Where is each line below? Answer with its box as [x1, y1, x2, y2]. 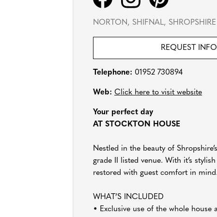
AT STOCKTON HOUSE [93, 121, 180, 129]
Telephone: [93, 69, 135, 77]
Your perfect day [93, 108, 153, 117]
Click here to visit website [114, 89, 202, 97]
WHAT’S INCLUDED [93, 193, 164, 201]
